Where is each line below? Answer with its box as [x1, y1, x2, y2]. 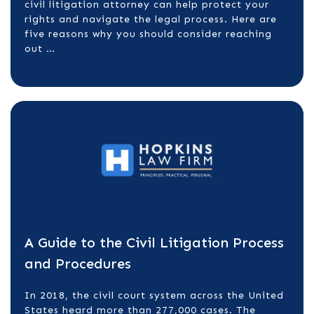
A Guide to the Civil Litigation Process [25, 234, 284, 251]
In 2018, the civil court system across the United [25, 289, 284, 301]
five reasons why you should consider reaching [25, 28, 272, 40]
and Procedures [25, 255, 131, 272]
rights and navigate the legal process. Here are [25, 13, 277, 25]
